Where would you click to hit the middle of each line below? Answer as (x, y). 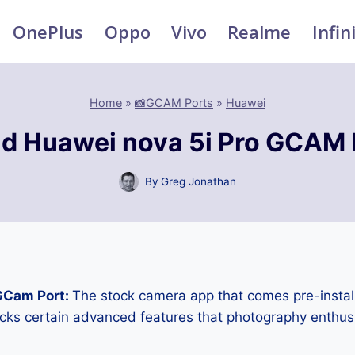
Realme (260, 31)
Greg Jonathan (199, 182)
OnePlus (48, 31)
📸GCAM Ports (174, 103)
